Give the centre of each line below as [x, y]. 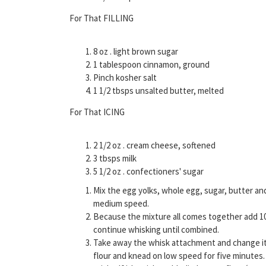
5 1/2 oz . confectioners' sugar [148, 171]
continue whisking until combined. [156, 229]
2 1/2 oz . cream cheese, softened [154, 145]
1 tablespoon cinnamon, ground [151, 64]
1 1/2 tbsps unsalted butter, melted [159, 90]
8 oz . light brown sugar [136, 51]
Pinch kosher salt [125, 77]
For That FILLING [102, 18]
